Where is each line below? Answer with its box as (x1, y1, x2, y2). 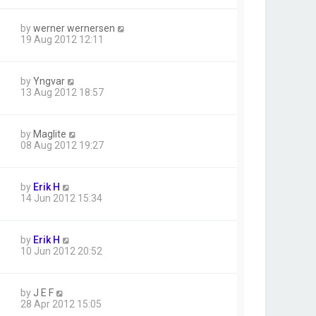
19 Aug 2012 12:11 (20, 34, 104, 46)
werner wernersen (33, 23, 115, 35)
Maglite (33, 128, 66, 140)
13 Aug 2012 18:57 (20, 87, 104, 99)
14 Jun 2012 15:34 (20, 193, 102, 205)
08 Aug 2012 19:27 (20, 140, 104, 152)
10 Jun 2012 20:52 (20, 245, 102, 257)
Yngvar (33, 75, 65, 87)
